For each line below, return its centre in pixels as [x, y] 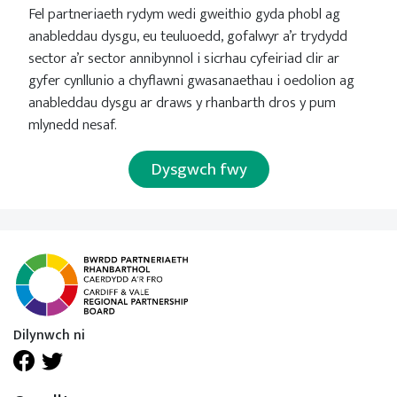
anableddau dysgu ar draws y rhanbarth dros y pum [182, 102]
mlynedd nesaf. [74, 125]
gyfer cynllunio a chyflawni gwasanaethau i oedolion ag [191, 80]
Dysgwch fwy [198, 169]
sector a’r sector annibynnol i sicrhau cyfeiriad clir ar [184, 58]
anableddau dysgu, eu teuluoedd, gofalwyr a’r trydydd [188, 36]
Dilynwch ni [49, 335]
